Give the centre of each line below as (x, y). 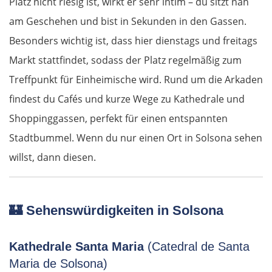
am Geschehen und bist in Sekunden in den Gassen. (128, 22)
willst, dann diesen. (53, 158)
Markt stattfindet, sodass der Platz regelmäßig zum (125, 60)
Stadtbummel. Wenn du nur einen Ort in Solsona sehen (136, 138)
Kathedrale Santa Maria (78, 247)
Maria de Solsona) (58, 264)
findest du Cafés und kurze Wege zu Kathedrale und (127, 99)
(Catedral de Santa (199, 247)
